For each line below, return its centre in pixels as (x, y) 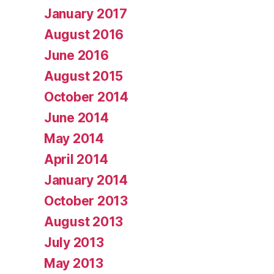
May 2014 (74, 138)
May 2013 (74, 263)
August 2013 (84, 221)
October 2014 (86, 97)
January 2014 (86, 180)
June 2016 (76, 55)
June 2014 (76, 117)
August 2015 (84, 76)
